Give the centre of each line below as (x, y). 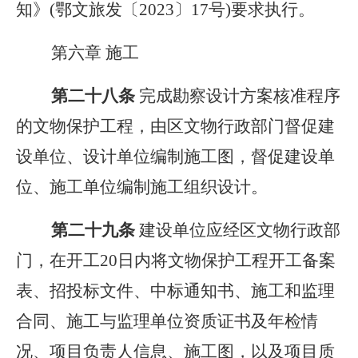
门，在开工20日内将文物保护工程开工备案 (176, 261)
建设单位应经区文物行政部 (240, 230)
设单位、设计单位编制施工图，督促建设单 (175, 157)
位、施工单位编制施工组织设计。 (142, 187)
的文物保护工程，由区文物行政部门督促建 (175, 126)
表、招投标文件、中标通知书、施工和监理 (175, 291)
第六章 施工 (78, 53)
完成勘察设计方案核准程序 (240, 96)
